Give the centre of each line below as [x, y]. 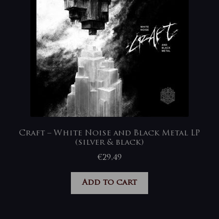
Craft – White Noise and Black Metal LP [109, 134]
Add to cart [109, 183]
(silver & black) [109, 143]
